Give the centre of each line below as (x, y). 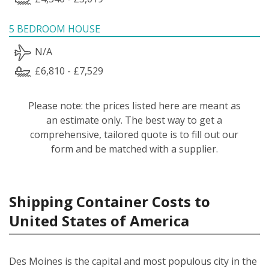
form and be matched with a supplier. (134, 149)
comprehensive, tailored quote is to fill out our (134, 134)
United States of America (99, 220)
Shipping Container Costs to (110, 201)
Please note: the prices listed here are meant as (134, 105)
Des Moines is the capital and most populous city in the (133, 261)
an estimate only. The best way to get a (134, 120)
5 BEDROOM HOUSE (55, 29)
